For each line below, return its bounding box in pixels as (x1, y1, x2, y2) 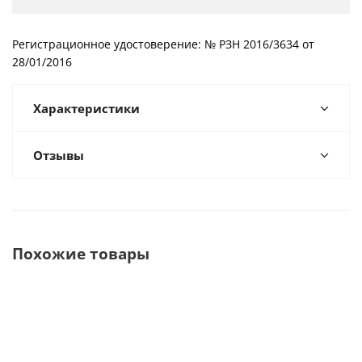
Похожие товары (12, 243, 149, 263)
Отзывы (33, 147, 84, 163)
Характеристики (33, 100, 140, 116)
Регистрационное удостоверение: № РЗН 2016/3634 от (12, 36, 314, 52)
